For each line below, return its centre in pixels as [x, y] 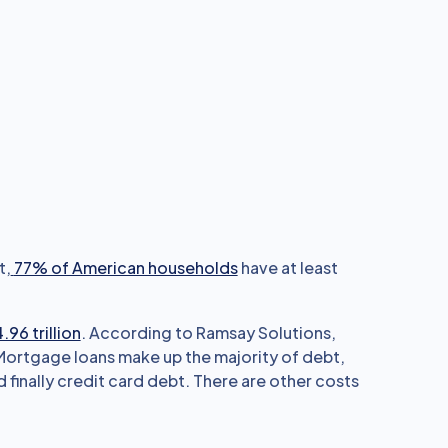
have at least [287, 267]
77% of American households [125, 267]
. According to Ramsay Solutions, [208, 332]
